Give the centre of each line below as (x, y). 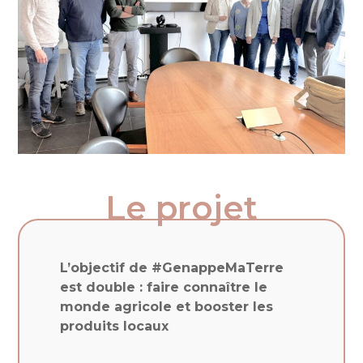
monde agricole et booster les (167, 306)
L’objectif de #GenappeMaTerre (172, 267)
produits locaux (115, 326)
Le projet (181, 207)
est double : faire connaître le (164, 287)
